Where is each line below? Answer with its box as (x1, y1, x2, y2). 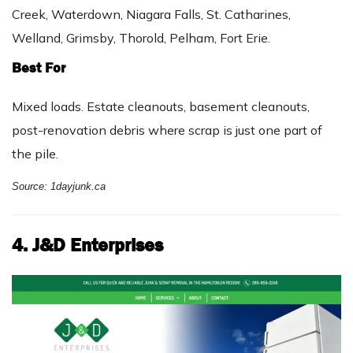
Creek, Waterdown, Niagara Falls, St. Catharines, (12, 6, 291, 23)
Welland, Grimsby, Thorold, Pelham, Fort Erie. (12, 30, 270, 46)
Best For (12, 59, 65, 78)
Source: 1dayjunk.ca (12, 180, 106, 193)
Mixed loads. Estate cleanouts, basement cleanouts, (12, 98, 310, 115)
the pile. (12, 146, 58, 162)
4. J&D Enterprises (12, 233, 163, 258)
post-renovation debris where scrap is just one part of (12, 122, 322, 139)
